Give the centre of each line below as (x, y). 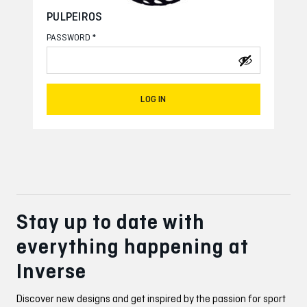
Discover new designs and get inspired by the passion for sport (151, 298)
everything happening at (133, 246)
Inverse (51, 271)
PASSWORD (70, 37)
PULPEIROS (75, 16)
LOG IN (153, 99)
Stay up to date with (111, 222)
